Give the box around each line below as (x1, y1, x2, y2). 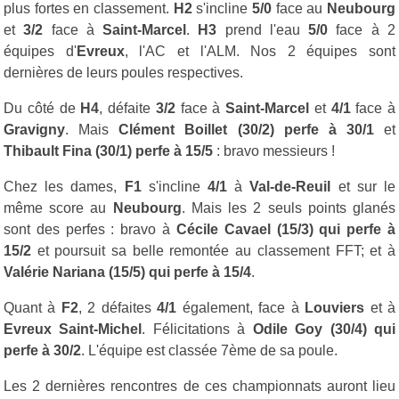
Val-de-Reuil (249, 178, 331, 194)
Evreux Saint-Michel (4, 321, 142, 337)
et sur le (330, 178, 396, 194)
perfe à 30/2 (4, 342, 81, 358)
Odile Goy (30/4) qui (252, 321, 396, 337)
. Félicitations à (142, 321, 253, 337)
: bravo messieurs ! (213, 142, 335, 159)
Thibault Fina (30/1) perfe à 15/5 (4, 142, 213, 159)
